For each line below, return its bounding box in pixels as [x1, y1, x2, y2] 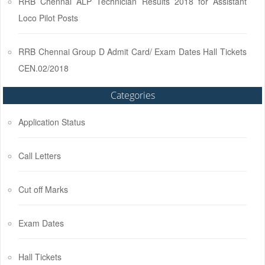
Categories [110, 89, 155, 102]
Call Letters [18, 150, 61, 161]
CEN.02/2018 [18, 62, 69, 74]
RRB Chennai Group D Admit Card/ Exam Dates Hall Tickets [18, 46, 247, 57]
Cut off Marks [18, 183, 68, 195]
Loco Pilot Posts [18, 12, 78, 24]
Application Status [18, 116, 85, 128]
